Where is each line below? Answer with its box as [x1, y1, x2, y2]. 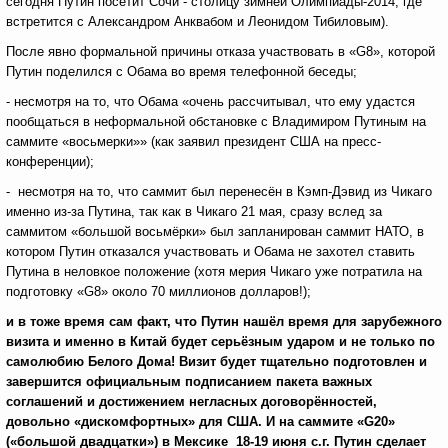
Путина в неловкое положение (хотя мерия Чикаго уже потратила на [6, 264, 422, 279]
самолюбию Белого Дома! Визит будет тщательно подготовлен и [6, 354, 427, 369]
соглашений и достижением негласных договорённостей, [6, 394, 377, 409]
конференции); [6, 154, 94, 169]
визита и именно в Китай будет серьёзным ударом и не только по [6, 334, 435, 349]
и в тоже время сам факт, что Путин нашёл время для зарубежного [6, 314, 442, 329]
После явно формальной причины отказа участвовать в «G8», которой [6, 44, 435, 59]
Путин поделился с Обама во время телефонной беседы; [6, 64, 357, 79]
